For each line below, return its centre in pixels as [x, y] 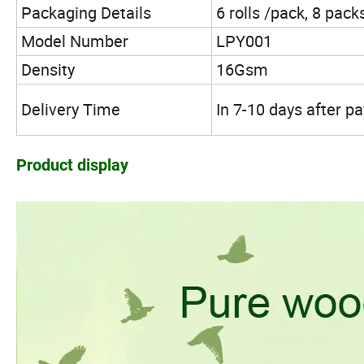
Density [48, 70]
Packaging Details [86, 13]
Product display [72, 165]
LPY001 [244, 41]
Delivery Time [71, 110]
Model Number [75, 41]
